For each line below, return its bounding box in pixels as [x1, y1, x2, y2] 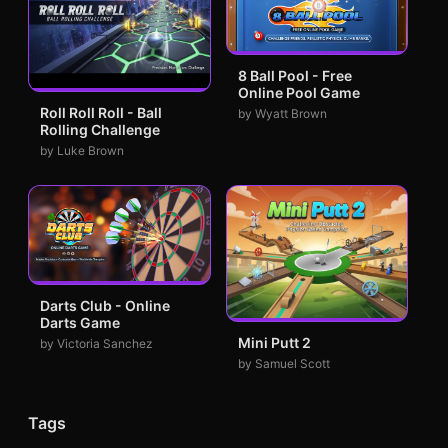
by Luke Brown [40, 143, 124, 159]
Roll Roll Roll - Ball [40, 104, 162, 122]
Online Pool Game [237, 83, 360, 101]
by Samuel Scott [237, 355, 330, 371]
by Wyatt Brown [237, 105, 327, 121]
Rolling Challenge [40, 121, 160, 139]
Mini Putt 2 [237, 333, 311, 351]
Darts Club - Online [40, 296, 170, 314]
